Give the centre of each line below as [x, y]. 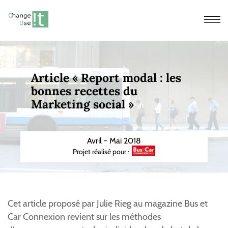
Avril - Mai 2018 [114, 141]
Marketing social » [82, 104]
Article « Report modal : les [106, 78]
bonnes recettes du [84, 91]
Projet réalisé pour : [101, 151]
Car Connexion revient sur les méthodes [84, 217]
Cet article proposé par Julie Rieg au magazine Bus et [108, 204]
